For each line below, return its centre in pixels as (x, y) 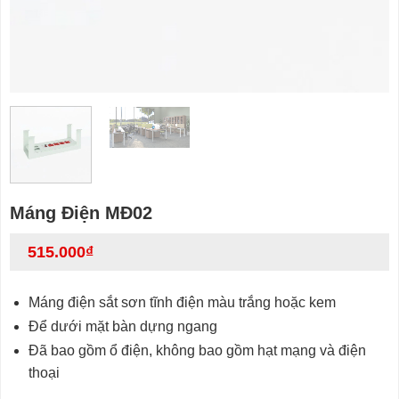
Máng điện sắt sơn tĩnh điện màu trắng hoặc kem (182, 303)
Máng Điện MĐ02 (81, 212)
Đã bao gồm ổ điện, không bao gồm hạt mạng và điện (197, 351)
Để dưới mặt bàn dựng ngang (122, 327)
